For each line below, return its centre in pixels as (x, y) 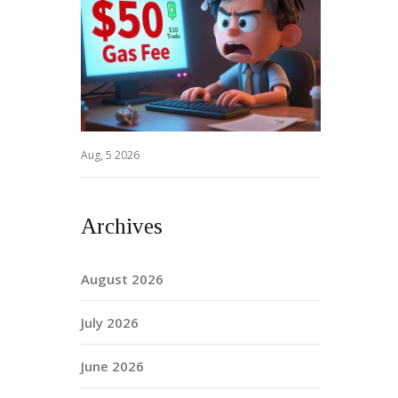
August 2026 (122, 279)
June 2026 (112, 366)
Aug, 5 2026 (110, 155)
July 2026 (110, 322)
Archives (122, 226)
